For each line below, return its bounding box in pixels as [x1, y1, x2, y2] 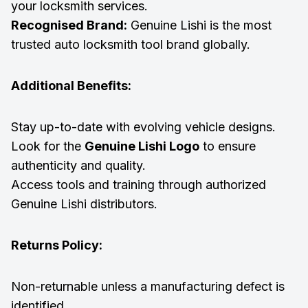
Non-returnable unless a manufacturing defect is [11, 278, 285, 294]
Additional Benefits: [11, 78, 131, 93]
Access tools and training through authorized [11, 177, 266, 192]
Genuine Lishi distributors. [11, 196, 157, 211]
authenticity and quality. [11, 157, 146, 173]
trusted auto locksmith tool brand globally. [11, 36, 250, 52]
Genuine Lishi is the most [127, 17, 272, 32]
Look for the [11, 138, 85, 153]
